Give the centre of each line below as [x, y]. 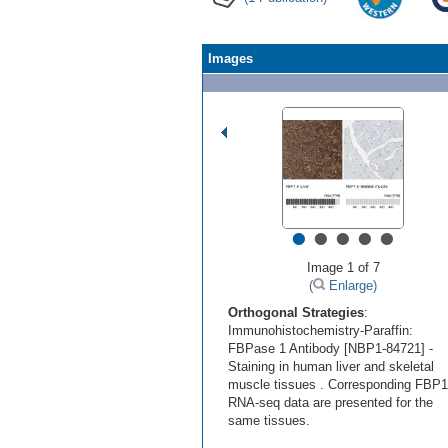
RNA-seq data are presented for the [330, 403]
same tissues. [269, 421]
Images [230, 59]
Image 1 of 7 [343, 268]
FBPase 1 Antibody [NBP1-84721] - [330, 349]
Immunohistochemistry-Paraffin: [320, 331]
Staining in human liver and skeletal [331, 367]
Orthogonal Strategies [296, 313]
